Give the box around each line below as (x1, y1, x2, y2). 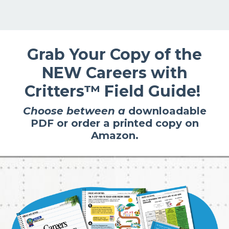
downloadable (128, 104, 207, 117)
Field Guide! (104, 81, 200, 101)
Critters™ (25, 81, 104, 101)
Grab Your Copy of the (27, 44, 202, 64)
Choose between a (22, 104, 125, 117)
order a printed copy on (67, 117, 199, 129)
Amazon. (90, 129, 139, 142)
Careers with (85, 63, 188, 82)
